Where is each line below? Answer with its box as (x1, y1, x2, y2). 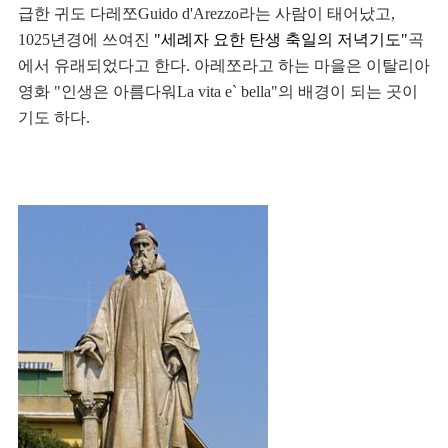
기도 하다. (18, 109, 90, 127)
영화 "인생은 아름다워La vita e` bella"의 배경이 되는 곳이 (18, 83, 418, 101)
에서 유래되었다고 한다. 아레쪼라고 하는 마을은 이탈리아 (18, 57, 430, 75)
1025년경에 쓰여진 (18, 31, 154, 49)
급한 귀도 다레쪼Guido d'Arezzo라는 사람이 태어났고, (18, 5, 395, 23)
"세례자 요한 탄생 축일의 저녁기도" (154, 31, 408, 49)
